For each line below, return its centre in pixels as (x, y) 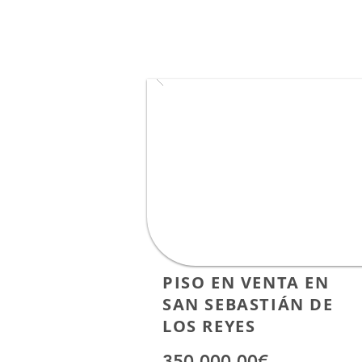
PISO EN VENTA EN (246, 282)
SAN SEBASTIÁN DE (248, 304)
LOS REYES (209, 326)
